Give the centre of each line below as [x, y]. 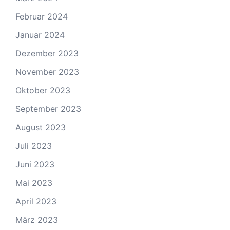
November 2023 [47, 72]
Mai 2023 [34, 183]
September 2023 [48, 109]
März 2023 [37, 219]
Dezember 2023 [47, 53]
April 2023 [36, 201]
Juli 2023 [34, 146]
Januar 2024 [40, 35]
